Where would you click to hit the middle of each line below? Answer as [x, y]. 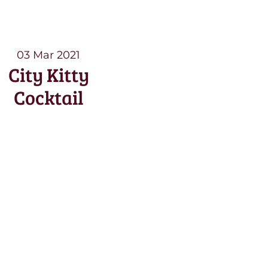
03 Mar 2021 [49, 55]
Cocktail [48, 97]
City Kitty [48, 74]
